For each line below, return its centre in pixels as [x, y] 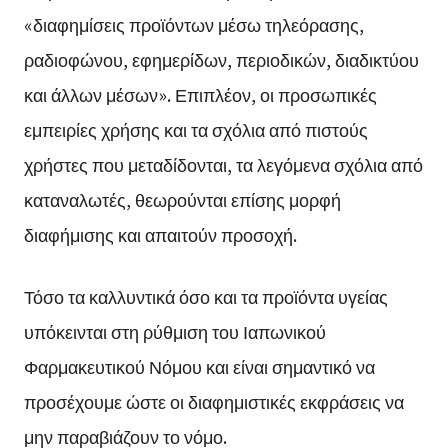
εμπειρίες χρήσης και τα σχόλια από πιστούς [195, 128]
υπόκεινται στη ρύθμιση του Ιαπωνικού [174, 330]
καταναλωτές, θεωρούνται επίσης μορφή [182, 198]
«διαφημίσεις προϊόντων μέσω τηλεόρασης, [193, 23]
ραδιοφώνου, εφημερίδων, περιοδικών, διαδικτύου [221, 58]
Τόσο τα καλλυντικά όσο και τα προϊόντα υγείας [205, 295]
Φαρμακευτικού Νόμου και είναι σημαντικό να [199, 365]
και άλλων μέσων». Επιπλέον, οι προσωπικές [200, 93]
